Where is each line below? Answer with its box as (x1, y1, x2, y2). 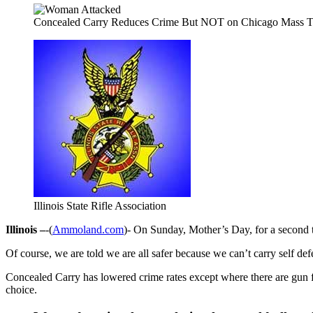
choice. (6, 283, 37, 296)
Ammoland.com (52, 223, 124, 235)
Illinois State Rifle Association (34, 199, 166, 212)
